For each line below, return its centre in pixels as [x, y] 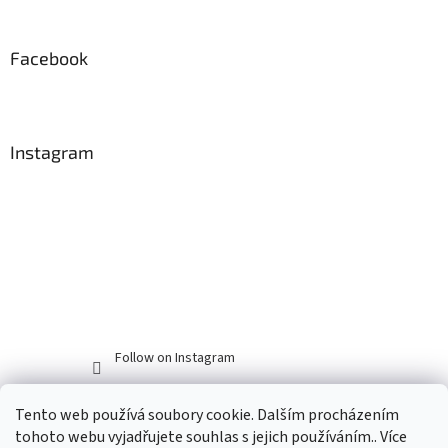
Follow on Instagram [175, 357]
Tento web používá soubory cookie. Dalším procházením [207, 415]
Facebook [49, 57]
